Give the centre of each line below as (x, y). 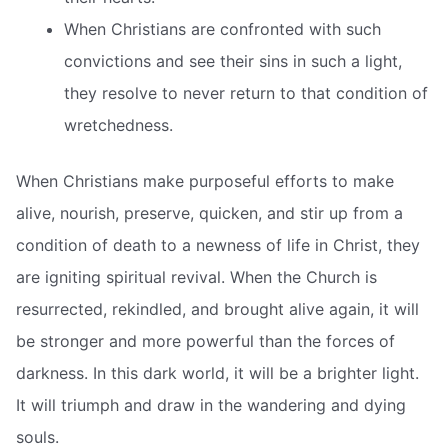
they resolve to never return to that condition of (246, 92)
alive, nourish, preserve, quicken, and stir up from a (209, 212)
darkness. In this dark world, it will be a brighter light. (217, 372)
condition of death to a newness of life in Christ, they (218, 244)
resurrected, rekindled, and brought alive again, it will (217, 308)
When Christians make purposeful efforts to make (205, 180)
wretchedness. (118, 124)
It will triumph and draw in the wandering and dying (211, 404)
